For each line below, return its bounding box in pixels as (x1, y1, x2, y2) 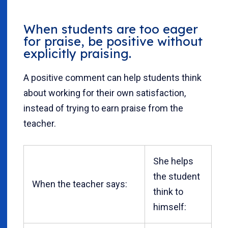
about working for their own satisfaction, (23, 87, 186, 98)
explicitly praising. (23, 45, 131, 61)
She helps (153, 155, 193, 166)
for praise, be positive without (23, 33, 203, 49)
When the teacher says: (32, 178, 127, 189)
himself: (153, 201, 186, 212)
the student (153, 170, 200, 182)
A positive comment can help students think (23, 72, 202, 83)
